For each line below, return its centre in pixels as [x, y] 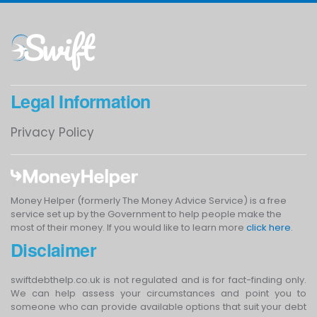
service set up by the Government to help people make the [146, 214]
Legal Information [81, 102]
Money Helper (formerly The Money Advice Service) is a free [149, 201]
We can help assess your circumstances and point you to [158, 294]
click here [269, 228]
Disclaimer [53, 250]
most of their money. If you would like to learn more [128, 228]
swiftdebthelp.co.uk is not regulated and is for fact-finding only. [158, 280]
